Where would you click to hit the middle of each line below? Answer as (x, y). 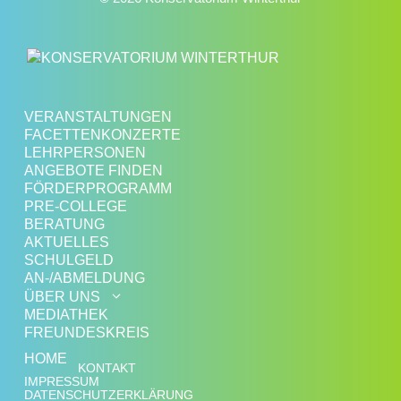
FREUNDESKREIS (87, 333)
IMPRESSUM (62, 382)
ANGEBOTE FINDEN (94, 171)
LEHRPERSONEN (85, 153)
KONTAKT (107, 368)
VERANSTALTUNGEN (98, 117)
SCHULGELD (69, 260)
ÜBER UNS (62, 297)
